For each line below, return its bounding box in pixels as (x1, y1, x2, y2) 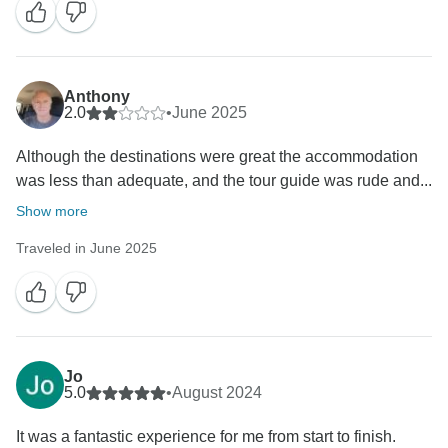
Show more (16, 203, 88, 220)
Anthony (64, 88, 130, 106)
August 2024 (172, 384, 262, 402)
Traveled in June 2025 (16, 240, 157, 257)
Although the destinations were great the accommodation (16, 148, 418, 166)
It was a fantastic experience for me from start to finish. (16, 428, 396, 446)
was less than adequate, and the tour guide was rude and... (16, 172, 432, 190)
